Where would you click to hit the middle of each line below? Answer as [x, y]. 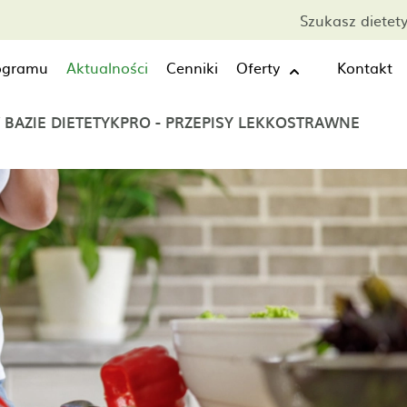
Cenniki [192, 67]
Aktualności [107, 67]
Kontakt [365, 67]
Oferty [258, 67]
